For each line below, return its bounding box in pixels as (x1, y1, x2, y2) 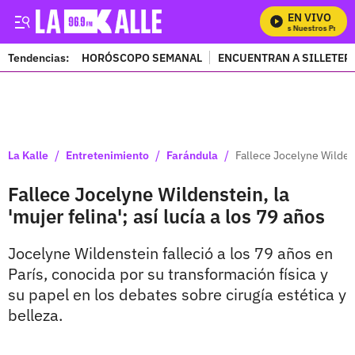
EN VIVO (288, 10, 331, 25)
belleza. (8, 304, 63, 326)
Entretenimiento (66, 147, 149, 162)
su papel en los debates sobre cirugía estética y (8, 284, 346, 305)
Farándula (166, 147, 218, 162)
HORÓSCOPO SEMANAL (82, 50, 202, 65)
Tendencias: (8, 50, 69, 65)
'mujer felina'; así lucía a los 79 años (8, 204, 325, 229)
